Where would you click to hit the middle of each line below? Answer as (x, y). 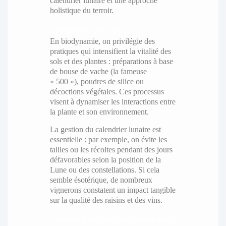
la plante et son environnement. (99, 111)
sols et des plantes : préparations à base (111, 61)
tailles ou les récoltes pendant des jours (111, 149)
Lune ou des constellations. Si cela (104, 169)
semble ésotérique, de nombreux (101, 180)
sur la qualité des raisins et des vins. (106, 200)
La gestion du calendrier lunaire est (105, 129)
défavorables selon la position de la (105, 159)
